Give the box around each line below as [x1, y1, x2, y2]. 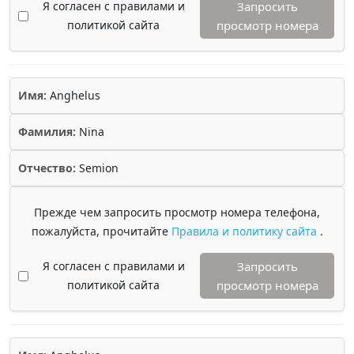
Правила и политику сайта [171, 224, 320, 239]
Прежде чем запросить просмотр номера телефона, [34, 205, 320, 220]
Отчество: [18, 160, 76, 175]
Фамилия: [18, 124, 76, 139]
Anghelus [47, 88, 100, 103]
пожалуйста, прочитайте [31, 224, 171, 239]
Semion [76, 160, 119, 175]
